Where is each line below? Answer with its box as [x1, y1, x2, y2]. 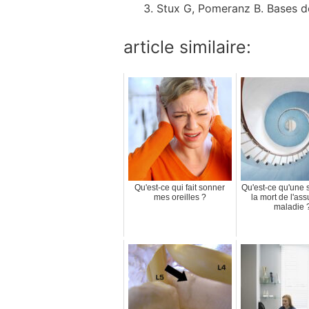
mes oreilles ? [153, 192, 206, 202]
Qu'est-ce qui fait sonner [134, 182, 226, 192]
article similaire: [123, 36, 251, 57]
